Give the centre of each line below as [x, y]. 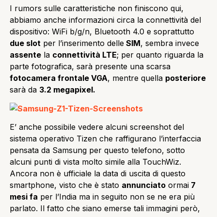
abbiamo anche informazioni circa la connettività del [105, 20]
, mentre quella [136, 78]
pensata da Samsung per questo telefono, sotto [97, 150]
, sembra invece [170, 43]
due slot [25, 43]
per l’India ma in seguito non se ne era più [116, 196]
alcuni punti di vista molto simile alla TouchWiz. [95, 162]
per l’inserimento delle [82, 43]
